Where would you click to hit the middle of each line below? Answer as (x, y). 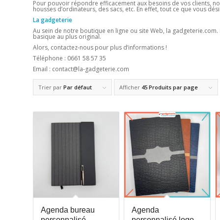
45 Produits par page (170, 87)
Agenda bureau (68, 210)
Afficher (130, 87)
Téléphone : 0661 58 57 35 (69, 58)
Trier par (51, 87)
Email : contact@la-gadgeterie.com (81, 69)
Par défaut (78, 87)
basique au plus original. (67, 36)
